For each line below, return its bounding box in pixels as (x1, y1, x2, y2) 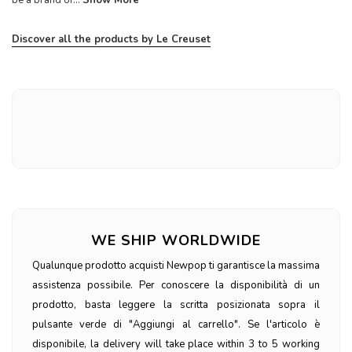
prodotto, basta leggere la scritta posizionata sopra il (32, 298, 320, 313)
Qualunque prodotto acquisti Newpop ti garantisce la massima (32, 258, 320, 273)
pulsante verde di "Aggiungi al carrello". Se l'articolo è (32, 317, 320, 332)
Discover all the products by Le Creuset (12, 32, 211, 47)
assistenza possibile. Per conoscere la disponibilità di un (32, 278, 320, 293)
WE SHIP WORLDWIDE (91, 231, 261, 251)
